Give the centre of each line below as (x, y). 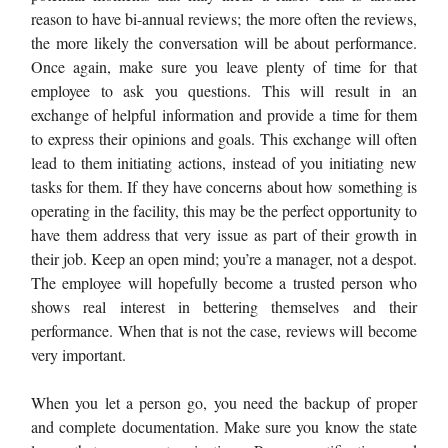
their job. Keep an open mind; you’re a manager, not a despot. (224, 258)
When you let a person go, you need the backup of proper (224, 402)
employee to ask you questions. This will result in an (224, 90)
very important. (78, 354)
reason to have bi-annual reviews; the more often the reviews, (224, 18)
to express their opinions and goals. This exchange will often (224, 138)
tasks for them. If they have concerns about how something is (224, 186)
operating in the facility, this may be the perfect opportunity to (224, 210)
